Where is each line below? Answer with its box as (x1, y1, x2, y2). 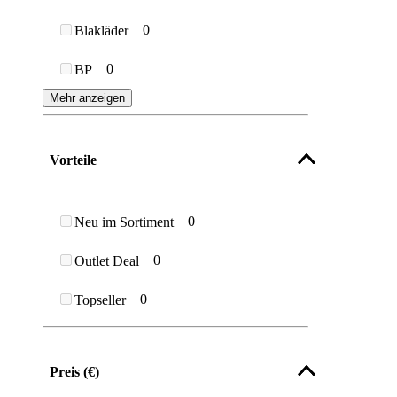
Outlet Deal (74, 253, 139, 269)
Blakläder (74, 23, 128, 39)
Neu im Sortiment (74, 214, 174, 230)
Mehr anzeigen (50, 91, 125, 105)
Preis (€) (50, 363, 99, 379)
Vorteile (50, 152, 97, 168)
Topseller (74, 292, 126, 307)
